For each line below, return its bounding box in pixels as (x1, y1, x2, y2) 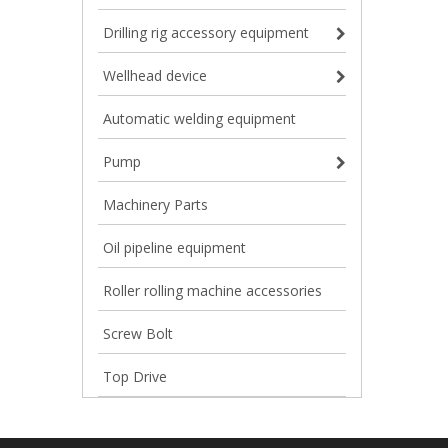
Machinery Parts (103, 195, 208, 214)
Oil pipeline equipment (103, 238, 246, 257)
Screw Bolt (103, 324, 173, 343)
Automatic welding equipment (103, 109, 296, 128)
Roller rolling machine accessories (103, 281, 322, 300)
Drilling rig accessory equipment (103, 23, 309, 42)
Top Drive (103, 367, 167, 386)
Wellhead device (103, 66, 207, 85)
